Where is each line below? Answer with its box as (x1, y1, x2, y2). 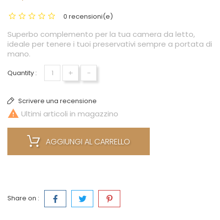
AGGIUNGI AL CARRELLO (46, 136, 130, 148)
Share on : (7, 193, 39, 203)
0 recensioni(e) (63, 12, 113, 22)
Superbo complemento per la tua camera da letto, (7, 29, 195, 40)
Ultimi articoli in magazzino (19, 109, 118, 119)
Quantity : (7, 68, 37, 78)
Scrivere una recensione (17, 96, 97, 106)
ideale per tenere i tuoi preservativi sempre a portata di (7, 39, 212, 50)
